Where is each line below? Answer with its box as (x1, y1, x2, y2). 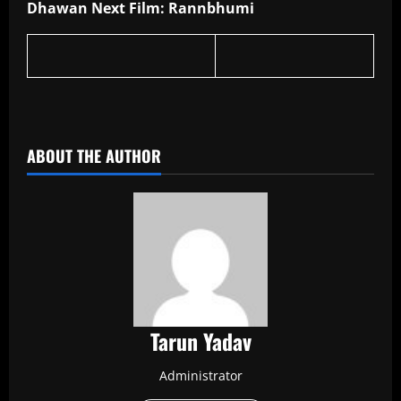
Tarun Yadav (149, 324, 252, 357)
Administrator (158, 366, 243, 384)
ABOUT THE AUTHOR (27, 143, 161, 167)
